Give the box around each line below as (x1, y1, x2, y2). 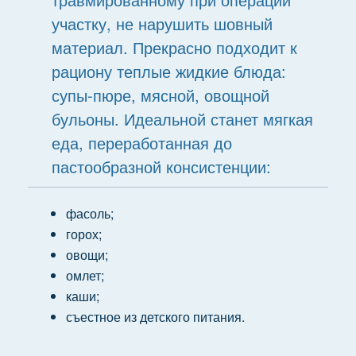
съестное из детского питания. (65, 308, 248, 326)
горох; (65, 225, 102, 243)
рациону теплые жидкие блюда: (51, 60, 286, 83)
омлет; (65, 266, 104, 284)
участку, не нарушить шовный (51, 12, 273, 35)
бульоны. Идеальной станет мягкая (51, 107, 313, 130)
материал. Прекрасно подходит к (51, 36, 297, 59)
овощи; (65, 246, 108, 264)
